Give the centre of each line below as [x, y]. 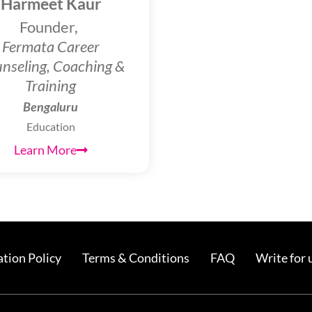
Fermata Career [50, 47]
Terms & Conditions [135, 258]
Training [51, 86]
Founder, [49, 28]
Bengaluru [51, 107]
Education [50, 127]
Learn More [45, 150]
